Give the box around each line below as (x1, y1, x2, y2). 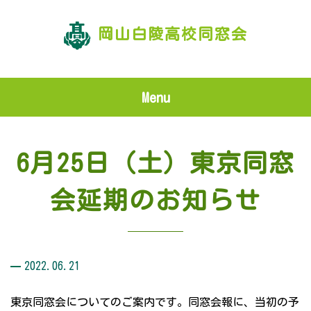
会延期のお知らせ (49, 187, 261, 213)
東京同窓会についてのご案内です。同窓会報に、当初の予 (10, 296, 300, 308)
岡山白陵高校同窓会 (97, 26, 248, 42)
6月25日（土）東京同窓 (16, 150, 296, 176)
